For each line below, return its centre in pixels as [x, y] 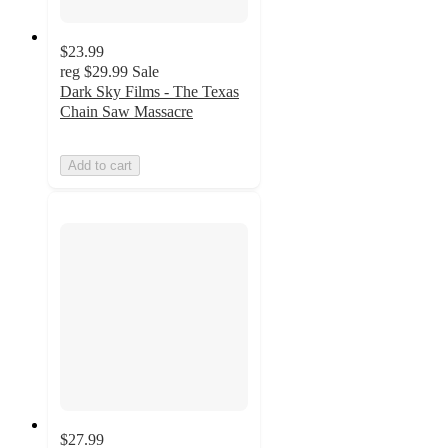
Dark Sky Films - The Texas [149, 92]
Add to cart [100, 166]
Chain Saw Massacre [126, 112]
